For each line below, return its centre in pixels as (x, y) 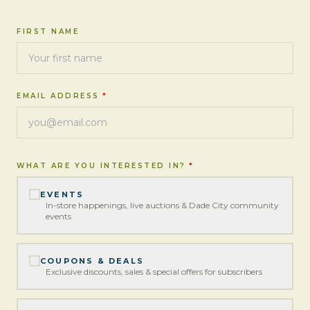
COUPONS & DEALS (92, 261)
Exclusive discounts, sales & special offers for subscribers (154, 272)
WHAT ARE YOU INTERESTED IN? (101, 166)
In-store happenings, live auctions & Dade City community (162, 205)
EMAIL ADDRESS (58, 96)
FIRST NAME (48, 31)
